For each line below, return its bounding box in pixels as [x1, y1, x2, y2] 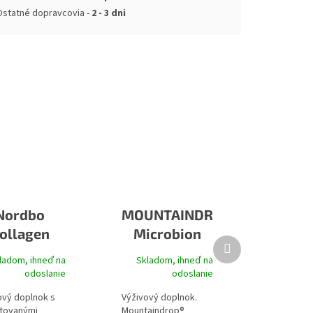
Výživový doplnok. [122, 291, 198, 305]
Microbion [133, 225, 202, 242]
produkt [230, 247, 264, 262]
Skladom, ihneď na [136, 254, 213, 268]
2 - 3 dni [91, 6, 126, 20]
